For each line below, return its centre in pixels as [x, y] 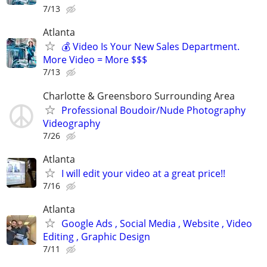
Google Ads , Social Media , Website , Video [157, 223]
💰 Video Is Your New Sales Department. [150, 47]
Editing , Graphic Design [97, 237]
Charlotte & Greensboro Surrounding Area [139, 96]
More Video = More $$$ [95, 60]
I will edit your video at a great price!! [143, 173]
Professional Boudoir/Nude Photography [153, 110]
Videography [72, 123]
